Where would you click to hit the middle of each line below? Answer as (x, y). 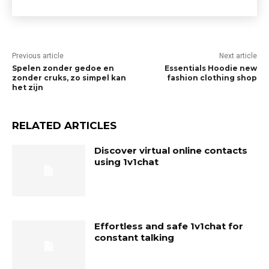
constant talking (134, 237)
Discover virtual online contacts (171, 150)
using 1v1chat (127, 162)
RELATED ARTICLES (64, 125)
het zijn (28, 87)
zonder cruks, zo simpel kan (69, 78)
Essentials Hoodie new (210, 68)
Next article (238, 56)
